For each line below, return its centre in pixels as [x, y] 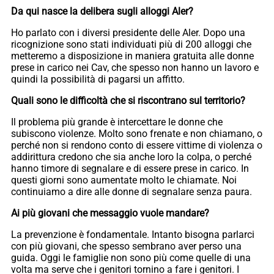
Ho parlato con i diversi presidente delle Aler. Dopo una [128, 32]
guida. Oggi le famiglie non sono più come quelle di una [131, 257]
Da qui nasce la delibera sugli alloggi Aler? [102, 11]
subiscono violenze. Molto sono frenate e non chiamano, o [137, 133]
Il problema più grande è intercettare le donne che [117, 122]
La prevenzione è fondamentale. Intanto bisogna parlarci [133, 234]
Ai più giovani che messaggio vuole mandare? [110, 213]
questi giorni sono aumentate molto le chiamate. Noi [124, 180]
